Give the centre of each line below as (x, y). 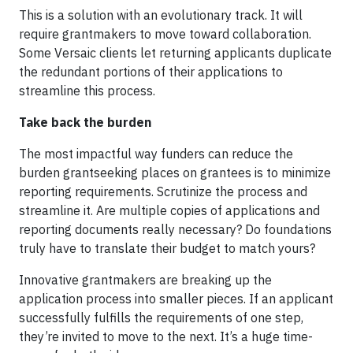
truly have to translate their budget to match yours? (167, 248)
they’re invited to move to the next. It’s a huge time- (166, 336)
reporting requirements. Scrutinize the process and (163, 191)
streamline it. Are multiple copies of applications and (169, 210)
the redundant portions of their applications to (151, 71)
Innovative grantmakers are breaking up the (145, 279)
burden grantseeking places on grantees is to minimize (175, 172)
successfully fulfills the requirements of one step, (161, 317)
